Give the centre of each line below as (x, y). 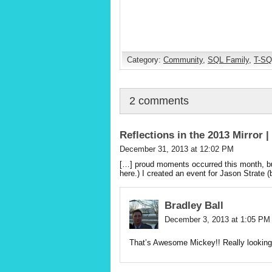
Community (183, 59)
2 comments (159, 100)
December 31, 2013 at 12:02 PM (177, 149)
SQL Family (228, 59)
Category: (145, 59)
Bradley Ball (194, 205)
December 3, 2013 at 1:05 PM (217, 219)
